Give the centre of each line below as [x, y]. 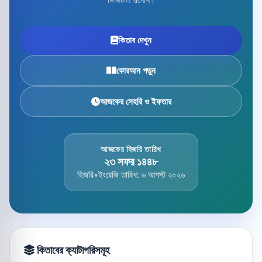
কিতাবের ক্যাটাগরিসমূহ [72, 250]
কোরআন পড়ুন [136, 70]
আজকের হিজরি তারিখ [131, 149]
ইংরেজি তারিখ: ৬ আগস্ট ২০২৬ [142, 175]
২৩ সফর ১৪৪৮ [131, 161]
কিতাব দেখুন [135, 40]
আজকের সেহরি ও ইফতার [135, 101]
